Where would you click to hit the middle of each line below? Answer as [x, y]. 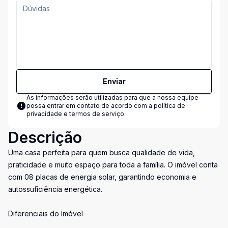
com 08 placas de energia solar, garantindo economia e [102, 177]
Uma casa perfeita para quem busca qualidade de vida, [102, 152]
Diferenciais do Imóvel [46, 213]
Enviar [114, 81]
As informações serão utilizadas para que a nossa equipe [112, 97]
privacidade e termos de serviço [75, 114]
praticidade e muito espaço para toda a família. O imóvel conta [113, 165]
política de [169, 106]
